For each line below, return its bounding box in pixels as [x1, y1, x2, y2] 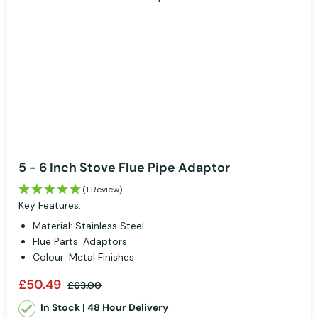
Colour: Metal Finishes [33, 251, 134, 264]
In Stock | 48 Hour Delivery [40, 301, 168, 314]
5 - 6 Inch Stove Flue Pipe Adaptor [18, 159, 230, 177]
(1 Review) [82, 184, 122, 196]
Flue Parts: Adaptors [33, 235, 127, 248]
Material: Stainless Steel [33, 219, 144, 233]
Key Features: [18, 199, 81, 212]
